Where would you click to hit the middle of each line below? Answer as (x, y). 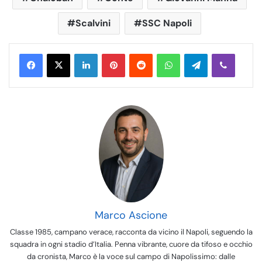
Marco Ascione (131, 216)
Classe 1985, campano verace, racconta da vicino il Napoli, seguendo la (131, 232)
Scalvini (93, 23)
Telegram (211, 53)
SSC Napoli (167, 23)
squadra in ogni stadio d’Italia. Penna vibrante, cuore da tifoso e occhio (131, 244)
